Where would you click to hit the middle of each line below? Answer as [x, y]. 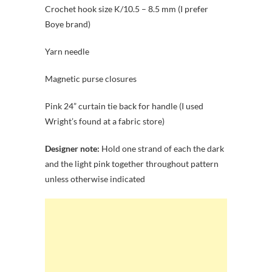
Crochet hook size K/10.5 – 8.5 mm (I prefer [127, 8]
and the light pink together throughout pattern [132, 163]
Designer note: [72, 148]
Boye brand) [68, 24]
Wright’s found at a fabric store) [105, 121]
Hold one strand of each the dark [162, 148]
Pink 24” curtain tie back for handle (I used [124, 106]
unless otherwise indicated [95, 178]
